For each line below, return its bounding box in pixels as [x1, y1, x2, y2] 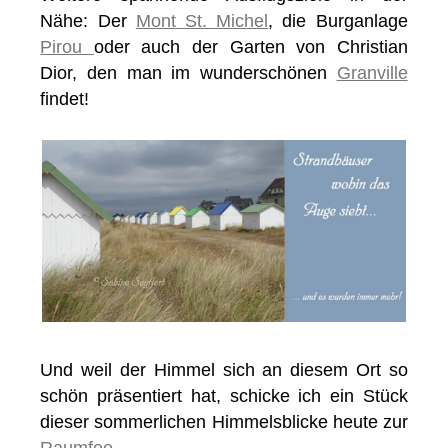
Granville [336, 63, 408, 84]
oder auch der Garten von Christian [93, 37, 408, 58]
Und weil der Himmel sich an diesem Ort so [40, 360, 408, 381]
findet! [40, 89, 90, 110]
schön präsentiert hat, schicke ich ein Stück [40, 386, 408, 407]
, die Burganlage [268, 11, 408, 32]
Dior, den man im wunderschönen [40, 63, 337, 84]
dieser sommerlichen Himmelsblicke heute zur [40, 412, 408, 433]
